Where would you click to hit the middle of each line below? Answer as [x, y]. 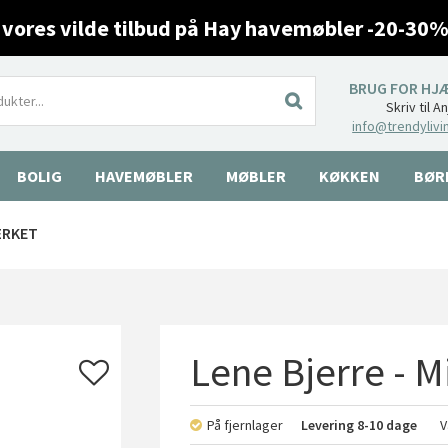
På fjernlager [247, 425]
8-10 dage [387, 425]
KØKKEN [350, 176]
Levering [329, 425]
